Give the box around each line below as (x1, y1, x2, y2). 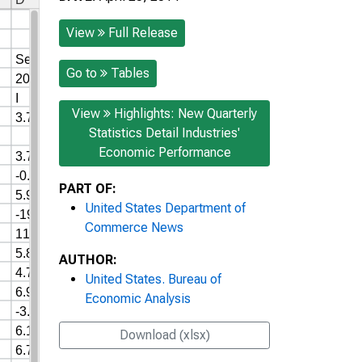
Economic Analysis (85, 290, 191, 306)
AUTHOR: (59, 251, 117, 267)
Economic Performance (98, 144, 231, 160)
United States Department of (85, 200, 246, 216)
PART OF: (59, 180, 116, 196)
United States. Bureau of (85, 271, 221, 287)
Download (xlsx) (119, 326, 210, 343)
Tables (111, 65, 149, 81)
